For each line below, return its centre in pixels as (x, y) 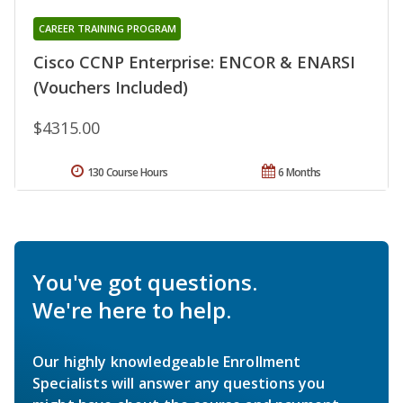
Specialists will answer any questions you (179, 384)
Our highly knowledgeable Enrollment (167, 362)
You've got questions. (145, 282)
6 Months (300, 173)
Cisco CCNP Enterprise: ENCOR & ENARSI (194, 63)
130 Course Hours (127, 173)
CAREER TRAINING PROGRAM (107, 29)
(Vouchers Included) (111, 88)
